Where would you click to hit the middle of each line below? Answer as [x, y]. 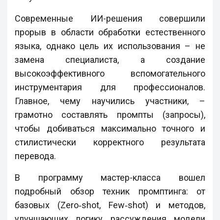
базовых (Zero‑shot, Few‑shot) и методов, [110, 205]
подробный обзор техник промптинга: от [110, 191]
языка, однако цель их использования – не [110, 46]
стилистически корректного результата [110, 142]
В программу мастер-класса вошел [110, 178]
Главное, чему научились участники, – [110, 101]
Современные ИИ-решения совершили [110, 18]
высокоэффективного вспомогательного [110, 73]
